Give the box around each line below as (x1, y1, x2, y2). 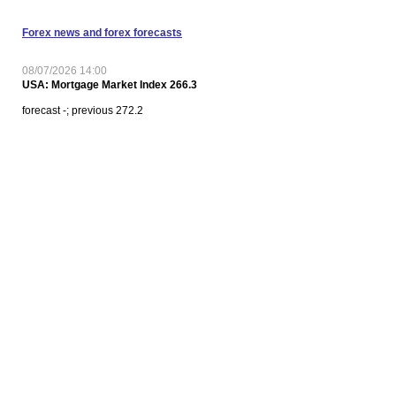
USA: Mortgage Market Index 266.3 (22, 79, 197, 91)
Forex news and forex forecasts (22, 27, 182, 39)
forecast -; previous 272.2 (22, 104, 143, 117)
